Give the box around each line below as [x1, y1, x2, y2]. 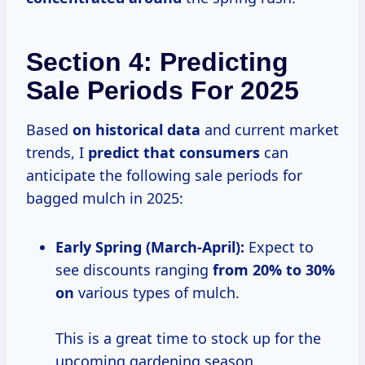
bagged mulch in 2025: [26, 188, 183, 209]
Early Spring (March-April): [55, 237, 244, 257]
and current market [200, 120, 339, 140]
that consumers [143, 143, 260, 163]
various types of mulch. [74, 283, 240, 303]
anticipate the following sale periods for [26, 165, 302, 186]
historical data [95, 120, 200, 140]
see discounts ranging [55, 260, 213, 280]
